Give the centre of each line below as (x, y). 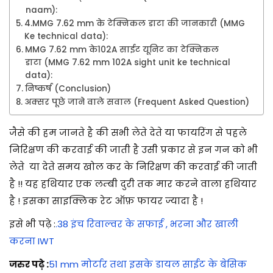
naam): (42, 10)
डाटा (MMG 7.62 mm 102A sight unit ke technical (127, 63)
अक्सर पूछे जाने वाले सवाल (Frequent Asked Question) (136, 102)
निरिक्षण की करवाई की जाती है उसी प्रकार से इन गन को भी (133, 150)
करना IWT (32, 241)
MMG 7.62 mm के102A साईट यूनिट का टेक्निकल (122, 50)
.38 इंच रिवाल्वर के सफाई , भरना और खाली (147, 224)
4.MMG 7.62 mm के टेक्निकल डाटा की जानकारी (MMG (134, 24)
